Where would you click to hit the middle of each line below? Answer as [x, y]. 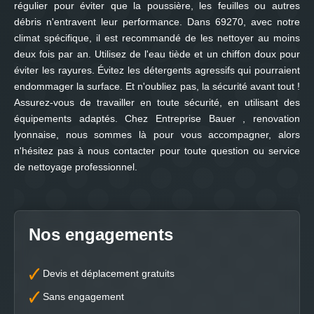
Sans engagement [83, 296]
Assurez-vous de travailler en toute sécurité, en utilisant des [157, 102]
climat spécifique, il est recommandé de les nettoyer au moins [157, 38]
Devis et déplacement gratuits [109, 273]
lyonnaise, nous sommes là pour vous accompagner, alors [157, 135]
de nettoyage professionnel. [76, 167]
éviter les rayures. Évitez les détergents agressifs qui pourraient [157, 70]
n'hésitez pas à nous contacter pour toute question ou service [157, 151]
